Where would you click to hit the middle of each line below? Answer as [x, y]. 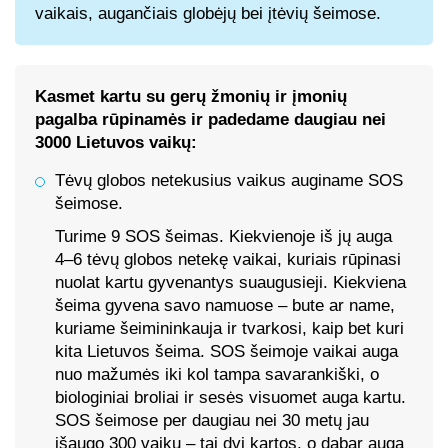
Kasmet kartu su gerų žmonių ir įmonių [191, 96]
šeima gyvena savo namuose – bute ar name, [225, 305]
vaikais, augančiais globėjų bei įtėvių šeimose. [208, 13]
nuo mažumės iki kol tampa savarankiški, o [217, 374]
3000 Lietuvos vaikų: [116, 142]
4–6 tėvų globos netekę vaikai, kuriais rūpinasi [228, 259]
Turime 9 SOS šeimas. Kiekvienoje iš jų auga [223, 236]
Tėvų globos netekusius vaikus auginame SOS [229, 180]
